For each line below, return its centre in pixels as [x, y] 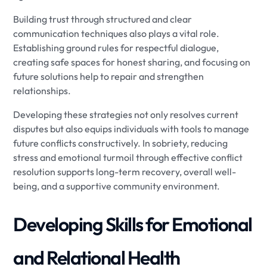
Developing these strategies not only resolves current [126, 114]
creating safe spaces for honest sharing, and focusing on [132, 62]
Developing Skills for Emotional [133, 224]
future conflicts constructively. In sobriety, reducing [121, 143]
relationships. [42, 90]
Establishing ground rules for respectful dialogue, [116, 47]
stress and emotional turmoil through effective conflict [128, 157]
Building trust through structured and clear [103, 19]
